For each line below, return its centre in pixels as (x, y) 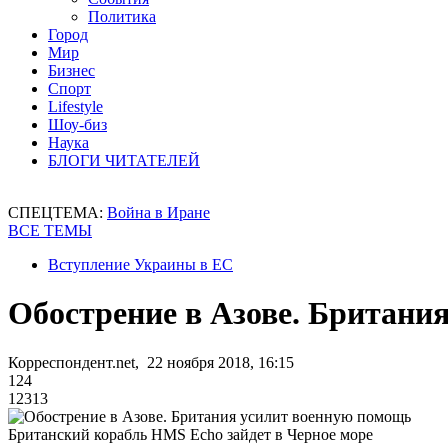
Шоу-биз (77, 124)
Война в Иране (158, 212)
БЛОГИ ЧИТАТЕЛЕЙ (124, 160)
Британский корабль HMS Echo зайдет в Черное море (190, 434)
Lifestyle (75, 106)
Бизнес (71, 70)
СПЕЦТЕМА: (57, 212)
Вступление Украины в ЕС (140, 264)
